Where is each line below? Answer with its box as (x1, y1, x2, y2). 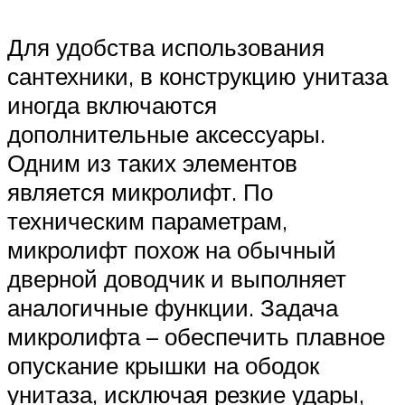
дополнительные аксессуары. (7, 119, 325, 149)
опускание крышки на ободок (7, 351, 319, 381)
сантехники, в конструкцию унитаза (7, 61, 388, 91)
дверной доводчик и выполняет (7, 264, 346, 294)
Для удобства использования (7, 33, 325, 62)
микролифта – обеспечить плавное (7, 322, 385, 352)
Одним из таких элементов (7, 148, 297, 178)
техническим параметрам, (7, 206, 287, 236)
